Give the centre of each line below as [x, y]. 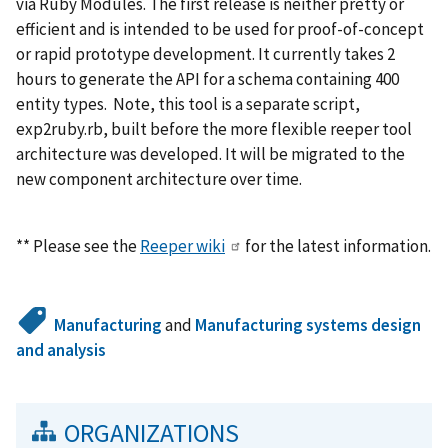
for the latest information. [336, 245]
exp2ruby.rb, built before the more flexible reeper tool [214, 129]
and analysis [61, 349]
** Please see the [78, 245]
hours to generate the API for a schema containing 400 [207, 79]
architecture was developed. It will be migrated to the [210, 154]
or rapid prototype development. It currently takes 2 [205, 54]
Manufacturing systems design [308, 324]
